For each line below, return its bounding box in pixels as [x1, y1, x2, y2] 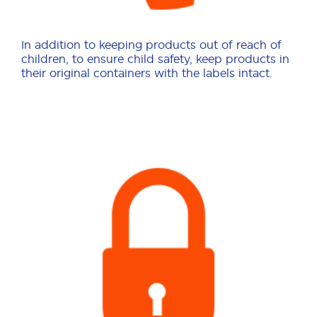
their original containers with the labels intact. [21, 67, 272, 80]
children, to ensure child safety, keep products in [21, 52, 289, 66]
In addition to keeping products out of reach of [21, 38, 282, 52]
